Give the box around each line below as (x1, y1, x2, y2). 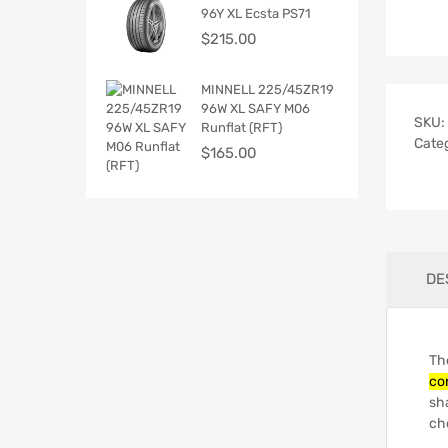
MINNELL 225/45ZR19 (201, 81, 334, 97)
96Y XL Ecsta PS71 (201, 5, 311, 21)
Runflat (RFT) (201, 119, 282, 135)
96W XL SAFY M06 (201, 100, 310, 116)
